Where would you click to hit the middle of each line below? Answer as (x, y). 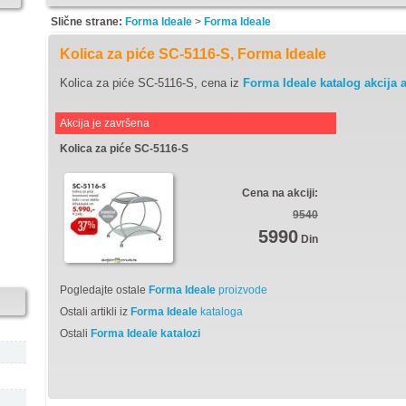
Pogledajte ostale (104, 290)
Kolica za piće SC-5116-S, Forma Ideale (193, 54)
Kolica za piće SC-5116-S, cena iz (151, 83)
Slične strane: (87, 22)
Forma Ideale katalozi (145, 333)
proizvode (242, 290)
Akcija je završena (105, 123)
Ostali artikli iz (95, 312)
